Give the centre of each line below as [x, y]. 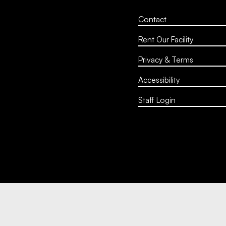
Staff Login [157, 100]
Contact [152, 19]
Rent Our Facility [166, 39]
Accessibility [159, 80]
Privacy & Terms [166, 60]
